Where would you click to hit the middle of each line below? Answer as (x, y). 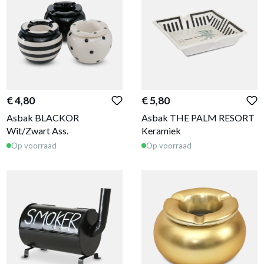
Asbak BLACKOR (43, 118)
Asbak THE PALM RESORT (198, 118)
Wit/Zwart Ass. (37, 131)
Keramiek (161, 131)
